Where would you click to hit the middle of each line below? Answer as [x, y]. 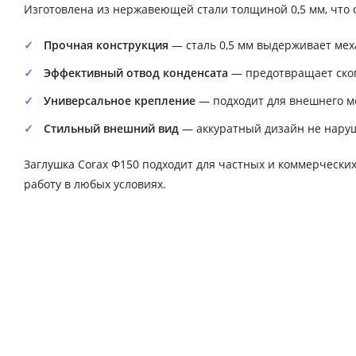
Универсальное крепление [120, 101]
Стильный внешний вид [111, 129]
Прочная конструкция [106, 45]
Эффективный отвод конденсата [136, 73]
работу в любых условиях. [95, 184]
